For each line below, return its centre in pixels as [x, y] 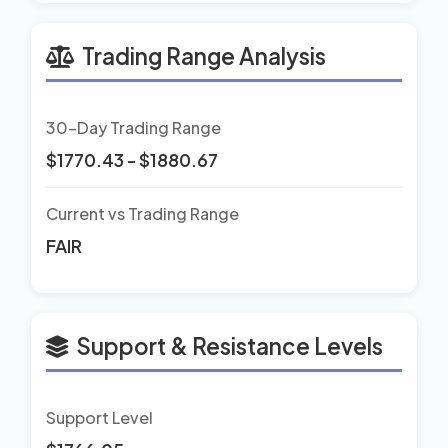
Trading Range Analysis [204, 55]
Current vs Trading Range [142, 213]
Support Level [99, 417]
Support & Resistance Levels [229, 345]
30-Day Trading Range [133, 127]
